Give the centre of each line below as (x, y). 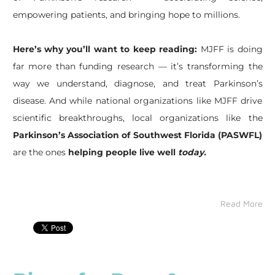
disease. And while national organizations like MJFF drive (137, 100)
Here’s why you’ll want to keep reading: (105, 49)
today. (192, 152)
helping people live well (123, 152)
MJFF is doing (230, 49)
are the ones (40, 152)
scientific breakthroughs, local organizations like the (137, 118)
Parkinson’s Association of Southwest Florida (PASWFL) (137, 135)
